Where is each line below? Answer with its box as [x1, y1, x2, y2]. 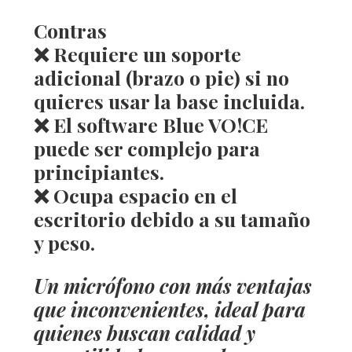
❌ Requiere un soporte [33, 40, 241, 67]
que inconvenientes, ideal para [33, 295, 306, 322]
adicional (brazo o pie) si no [33, 64, 289, 90]
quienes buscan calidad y [33, 319, 255, 346]
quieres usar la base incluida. [33, 87, 305, 114]
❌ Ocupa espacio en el [33, 181, 237, 208]
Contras [33, 16, 107, 43]
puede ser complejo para [33, 134, 260, 161]
